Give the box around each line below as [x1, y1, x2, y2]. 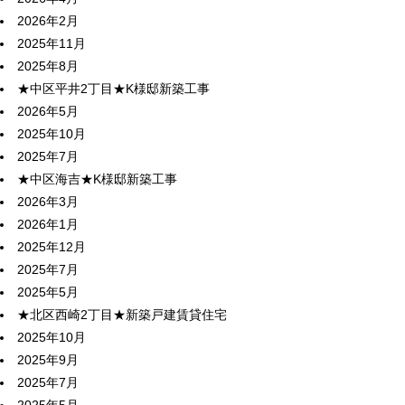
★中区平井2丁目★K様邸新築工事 [17, 81, 210, 96]
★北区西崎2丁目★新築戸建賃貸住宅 [17, 307, 227, 322]
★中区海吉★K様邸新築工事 [17, 172, 177, 186]
